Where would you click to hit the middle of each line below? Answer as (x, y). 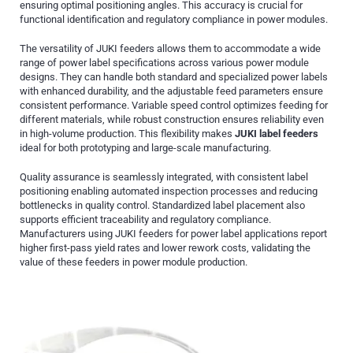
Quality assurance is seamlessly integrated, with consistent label (164, 176)
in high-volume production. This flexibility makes (127, 134)
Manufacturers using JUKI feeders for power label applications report (173, 233)
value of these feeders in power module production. (134, 262)
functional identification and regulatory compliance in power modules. (174, 20)
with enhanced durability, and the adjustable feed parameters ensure (171, 91)
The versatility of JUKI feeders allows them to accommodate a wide (170, 49)
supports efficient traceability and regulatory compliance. (145, 219)
